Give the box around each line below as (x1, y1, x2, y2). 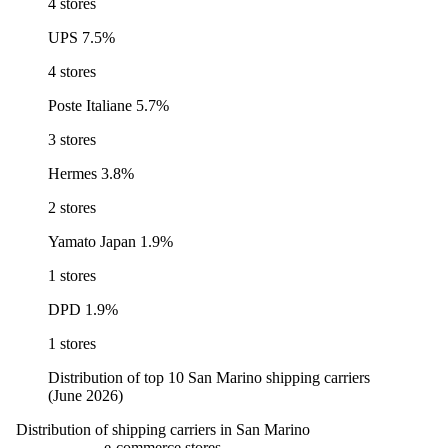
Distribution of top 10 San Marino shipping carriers (48, 368, 370, 386)
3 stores (48, 130, 96, 148)
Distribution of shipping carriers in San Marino (15, 420, 310, 438)
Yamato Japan (48, 232, 136, 250)
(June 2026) (48, 386, 123, 404)
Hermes (48, 164, 97, 182)
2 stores (48, 198, 96, 216)
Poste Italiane (48, 96, 132, 114)
